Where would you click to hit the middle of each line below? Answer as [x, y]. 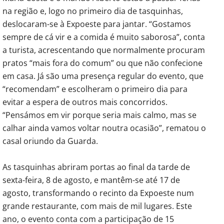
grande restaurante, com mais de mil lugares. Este [97, 206]
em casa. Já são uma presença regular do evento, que [103, 76]
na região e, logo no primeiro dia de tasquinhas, [93, 11]
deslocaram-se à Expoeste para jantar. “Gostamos [97, 24]
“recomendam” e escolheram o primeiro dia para [95, 89]
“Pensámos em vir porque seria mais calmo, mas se [99, 115]
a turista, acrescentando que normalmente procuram [104, 50]
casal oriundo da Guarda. [50, 141]
